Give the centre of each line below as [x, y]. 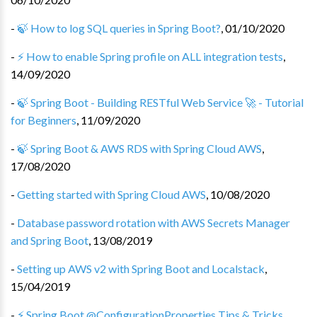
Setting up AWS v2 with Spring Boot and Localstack [141, 269]
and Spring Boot [50, 240]
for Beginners [44, 120]
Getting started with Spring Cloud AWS [111, 194]
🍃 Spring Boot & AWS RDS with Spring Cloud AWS [139, 148]
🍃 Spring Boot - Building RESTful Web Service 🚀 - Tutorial [160, 102]
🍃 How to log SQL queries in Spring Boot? [119, 28]
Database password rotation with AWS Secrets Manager [154, 223]
